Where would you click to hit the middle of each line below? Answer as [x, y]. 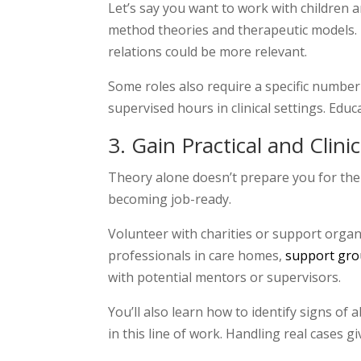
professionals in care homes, [197, 255]
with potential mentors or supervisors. [225, 277]
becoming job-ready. [170, 199]
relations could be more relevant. [208, 51]
